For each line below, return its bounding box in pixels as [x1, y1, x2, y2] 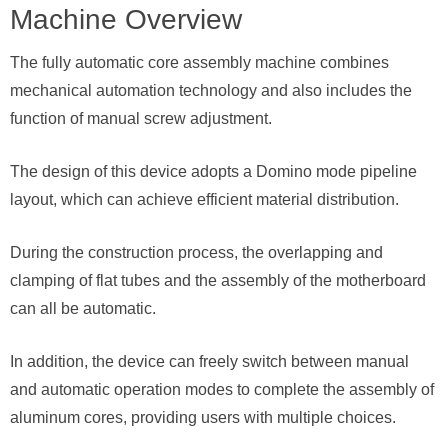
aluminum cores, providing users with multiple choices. [10, 409, 396, 426]
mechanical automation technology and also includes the [10, 82, 412, 99]
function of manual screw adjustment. [10, 110, 272, 127]
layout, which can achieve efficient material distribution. [10, 191, 399, 208]
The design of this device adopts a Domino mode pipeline [10, 163, 417, 180]
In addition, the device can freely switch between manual [10, 353, 409, 370]
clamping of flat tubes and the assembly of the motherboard [10, 272, 426, 289]
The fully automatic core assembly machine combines [10, 54, 389, 71]
